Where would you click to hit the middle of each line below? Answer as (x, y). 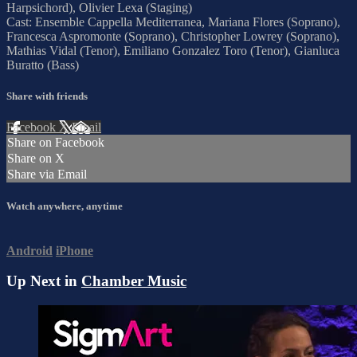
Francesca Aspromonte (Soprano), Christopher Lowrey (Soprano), (173, 36)
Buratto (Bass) (43, 65)
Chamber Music (134, 281)
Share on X (36, 159)
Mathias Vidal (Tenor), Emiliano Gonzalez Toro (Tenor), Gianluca (173, 50)
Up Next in (44, 281)
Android (29, 250)
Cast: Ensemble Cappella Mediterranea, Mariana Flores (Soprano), (173, 22)
